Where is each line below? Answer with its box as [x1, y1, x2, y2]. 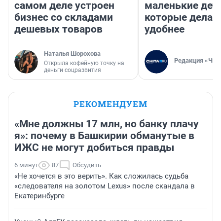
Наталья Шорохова [44, 50, 101, 58]
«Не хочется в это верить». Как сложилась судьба [14, 172, 188, 181]
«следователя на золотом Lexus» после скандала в [14, 182, 195, 191]
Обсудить [73, 161, 101, 169]
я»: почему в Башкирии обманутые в [14, 130, 194, 142]
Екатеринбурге [14, 191, 65, 201]
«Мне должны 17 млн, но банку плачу [14, 118, 199, 130]
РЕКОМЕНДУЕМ [74, 98, 147, 110]
